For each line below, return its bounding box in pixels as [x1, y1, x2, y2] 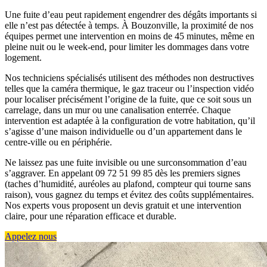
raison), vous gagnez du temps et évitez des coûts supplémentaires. [5, 190, 254, 200]
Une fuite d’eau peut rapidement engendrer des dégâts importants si [5, 10, 257, 20]
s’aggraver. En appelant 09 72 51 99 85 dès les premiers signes [5, 168, 240, 179]
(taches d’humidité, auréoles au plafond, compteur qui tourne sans [5, 179, 251, 190]
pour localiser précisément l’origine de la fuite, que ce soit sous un [5, 94, 252, 105]
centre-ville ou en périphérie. [5, 137, 112, 148]
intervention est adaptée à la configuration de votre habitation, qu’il [5, 116, 255, 126]
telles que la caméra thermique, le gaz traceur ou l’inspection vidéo [5, 83, 254, 94]
